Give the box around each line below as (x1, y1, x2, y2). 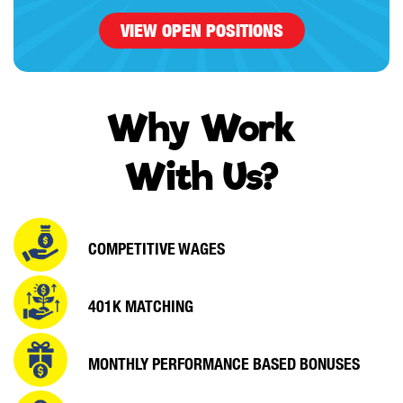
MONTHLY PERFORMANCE (88, 354, 253, 373)
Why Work (107, 106, 296, 151)
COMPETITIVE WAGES (88, 238, 225, 258)
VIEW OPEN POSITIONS (120, 20, 283, 41)
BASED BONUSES (253, 354, 360, 373)
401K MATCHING (88, 296, 193, 316)
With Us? (124, 155, 279, 200)
